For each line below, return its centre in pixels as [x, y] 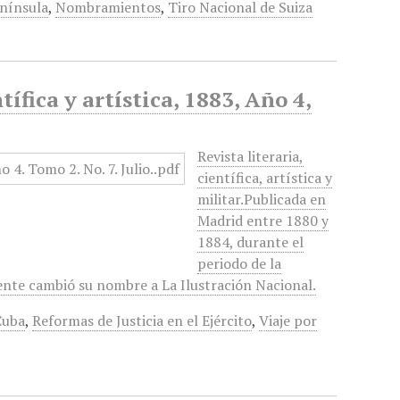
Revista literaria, [251, 156]
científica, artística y [265, 178]
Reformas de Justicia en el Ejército [142, 321]
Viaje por [288, 321]
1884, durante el [251, 242]
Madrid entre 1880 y [263, 221]
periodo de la [240, 263]
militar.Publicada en [262, 199]
